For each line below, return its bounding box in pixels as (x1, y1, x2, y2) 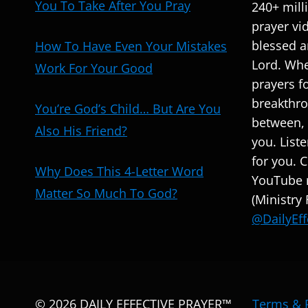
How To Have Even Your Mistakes (35, 38, 227, 54)
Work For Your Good (35, 60, 153, 76)
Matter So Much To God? (35, 185, 177, 201)
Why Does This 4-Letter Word (35, 163, 203, 179)
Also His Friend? (35, 122, 127, 139)
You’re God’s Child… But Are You (35, 100, 221, 117)
